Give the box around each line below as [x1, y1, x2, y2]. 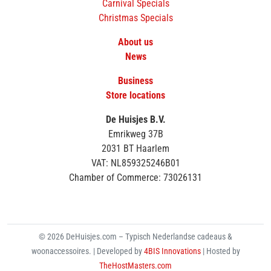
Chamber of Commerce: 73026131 [69, 172, 202, 184]
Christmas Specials [98, 12, 173, 24]
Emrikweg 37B [108, 128, 163, 140]
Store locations [106, 90, 165, 102]
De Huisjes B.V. [105, 114, 166, 126]
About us [118, 36, 153, 48]
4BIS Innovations [143, 246, 203, 256]
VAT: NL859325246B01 [91, 157, 180, 169]
